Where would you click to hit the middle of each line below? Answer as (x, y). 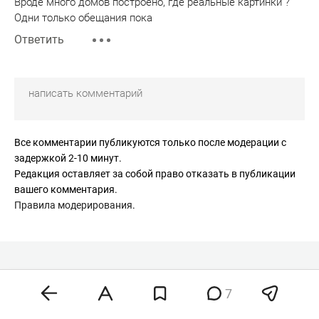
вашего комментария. (66, 189)
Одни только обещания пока (83, 17)
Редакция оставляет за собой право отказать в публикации (155, 173)
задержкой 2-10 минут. (68, 158)
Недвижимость (172, 303)
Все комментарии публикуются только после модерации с (150, 142)
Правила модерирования (73, 205)
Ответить (39, 39)
